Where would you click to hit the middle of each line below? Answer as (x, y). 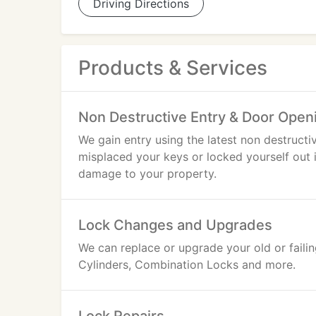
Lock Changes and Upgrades (175, 225)
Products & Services (173, 68)
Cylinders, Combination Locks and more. (187, 265)
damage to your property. (147, 174)
